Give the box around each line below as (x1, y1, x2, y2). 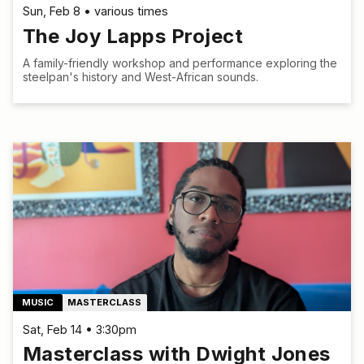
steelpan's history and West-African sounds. (23, 69, 258, 84)
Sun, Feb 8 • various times (23, 4, 168, 19)
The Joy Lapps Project (23, 24, 244, 48)
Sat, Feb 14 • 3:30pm (23, 322, 136, 336)
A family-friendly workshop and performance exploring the (23, 55, 337, 70)
